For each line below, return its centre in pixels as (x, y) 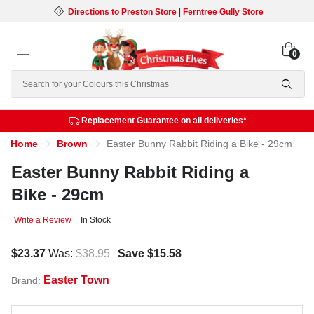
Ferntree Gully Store (223, 12)
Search (28, 78)
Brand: (27, 280)
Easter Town (76, 280)
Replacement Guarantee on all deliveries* (164, 121)
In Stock (96, 220)
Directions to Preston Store (122, 12)
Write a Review (43, 220)
